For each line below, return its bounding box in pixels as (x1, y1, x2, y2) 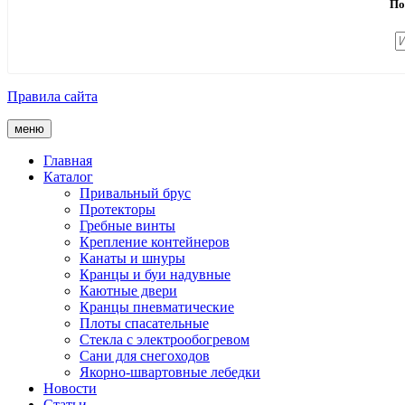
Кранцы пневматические (80, 299, 234, 316)
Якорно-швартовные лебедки (80, 364, 260, 381)
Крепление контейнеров (80, 234, 230, 250)
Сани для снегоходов (80, 348, 210, 364)
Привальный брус (80, 185, 191, 202)
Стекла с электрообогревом (80, 332, 250, 348)
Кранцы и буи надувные (80, 267, 231, 283)
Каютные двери (80, 283, 177, 299)
